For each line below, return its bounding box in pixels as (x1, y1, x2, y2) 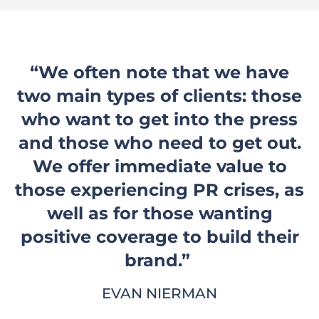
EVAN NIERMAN (102, 284, 217, 302)
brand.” (124, 249, 195, 271)
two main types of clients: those (17, 85, 302, 106)
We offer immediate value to (32, 155, 287, 177)
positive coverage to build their (20, 226, 299, 247)
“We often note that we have (30, 61, 289, 83)
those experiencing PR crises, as (15, 179, 304, 200)
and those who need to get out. (18, 132, 301, 153)
